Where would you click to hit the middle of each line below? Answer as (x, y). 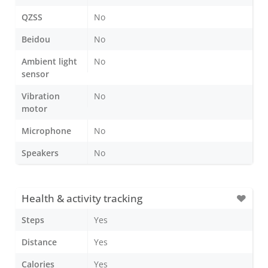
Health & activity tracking (82, 198)
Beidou (36, 39)
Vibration (41, 96)
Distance (39, 242)
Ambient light (49, 61)
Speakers (40, 153)
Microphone (46, 130)
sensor (35, 74)
